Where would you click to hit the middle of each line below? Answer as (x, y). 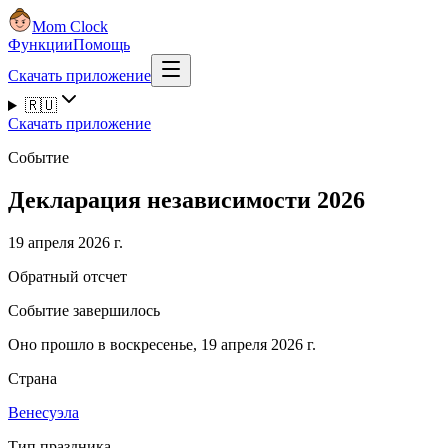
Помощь (101, 44)
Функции (40, 44)
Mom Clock (70, 26)
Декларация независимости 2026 (186, 199)
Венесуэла (43, 412)
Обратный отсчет (67, 276)
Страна (32, 378)
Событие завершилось (84, 310)
